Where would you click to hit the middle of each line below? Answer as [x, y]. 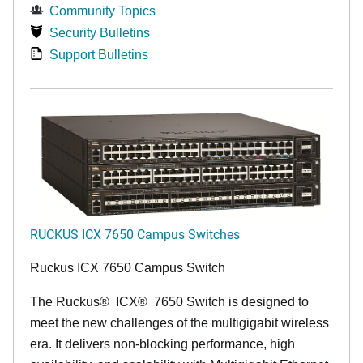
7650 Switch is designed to [230, 302]
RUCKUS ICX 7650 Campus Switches [135, 234]
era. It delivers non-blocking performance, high [162, 344]
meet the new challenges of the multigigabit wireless [179, 323]
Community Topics [102, 11]
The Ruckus [65, 302]
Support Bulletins [99, 55]
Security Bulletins [100, 33]
